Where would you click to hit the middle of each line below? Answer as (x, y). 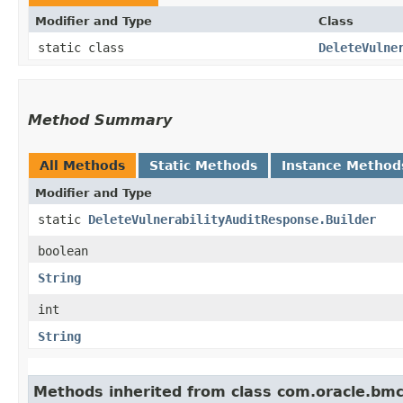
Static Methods (203, 165)
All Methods (82, 165)
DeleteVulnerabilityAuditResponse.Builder (232, 219)
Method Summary (100, 120)
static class (85, 47)
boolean (63, 251)
